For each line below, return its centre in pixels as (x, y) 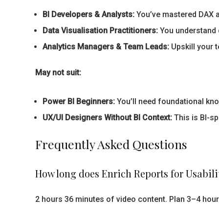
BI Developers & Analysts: (88, 14)
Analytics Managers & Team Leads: (106, 47)
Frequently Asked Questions (111, 144)
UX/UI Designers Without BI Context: (107, 118)
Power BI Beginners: (79, 101)
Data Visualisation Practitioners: (100, 31)
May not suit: (58, 73)
